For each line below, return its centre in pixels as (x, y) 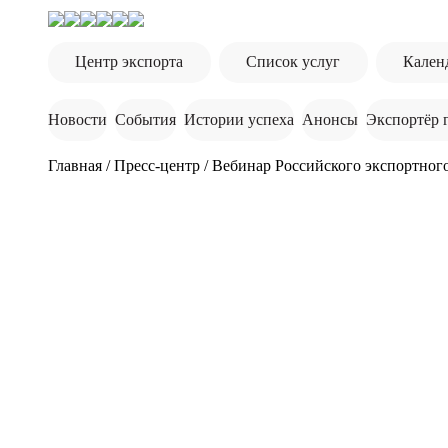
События (145, 119)
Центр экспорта (129, 62)
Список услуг (293, 62)
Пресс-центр (157, 165)
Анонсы (330, 119)
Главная (75, 165)
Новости (77, 119)
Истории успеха (239, 119)
